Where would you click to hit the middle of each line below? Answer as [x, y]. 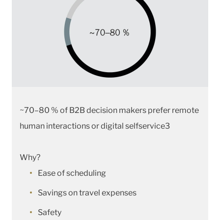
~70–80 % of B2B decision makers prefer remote [109, 110]
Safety [50, 212]
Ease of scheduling [72, 173]
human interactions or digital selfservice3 [95, 126]
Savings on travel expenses [87, 192]
